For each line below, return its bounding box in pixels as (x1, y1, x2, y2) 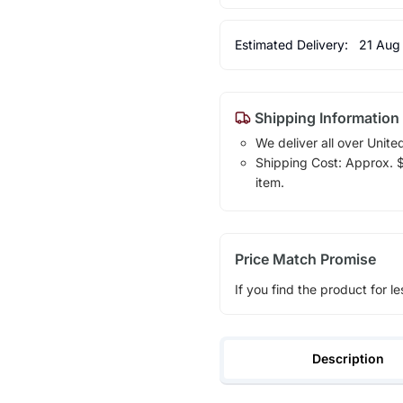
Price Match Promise (234, 249, 376, 268)
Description (312, 351, 385, 367)
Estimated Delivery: (234, 36, 352, 52)
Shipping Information (250, 108, 399, 127)
